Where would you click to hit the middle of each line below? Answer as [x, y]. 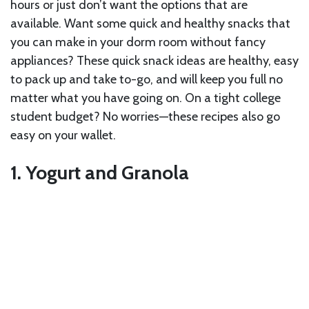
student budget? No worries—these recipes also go [145, 116]
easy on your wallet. [64, 135]
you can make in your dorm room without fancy [138, 42]
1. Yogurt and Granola [100, 172]
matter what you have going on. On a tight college [146, 98]
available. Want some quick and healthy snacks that [150, 23]
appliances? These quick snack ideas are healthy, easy [154, 60]
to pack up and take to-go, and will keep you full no [147, 79]
